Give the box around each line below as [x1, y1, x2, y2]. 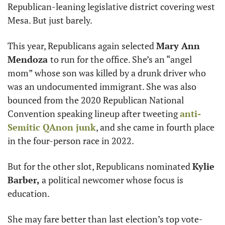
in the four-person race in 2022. [8, 135, 136, 147]
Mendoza [8, 53, 50, 66]
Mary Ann [156, 40, 200, 52]
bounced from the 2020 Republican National [8, 94, 184, 106]
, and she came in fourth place [96, 121, 214, 134]
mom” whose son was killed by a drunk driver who [8, 67, 206, 79]
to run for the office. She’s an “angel [50, 53, 192, 66]
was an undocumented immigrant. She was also [8, 80, 196, 93]
